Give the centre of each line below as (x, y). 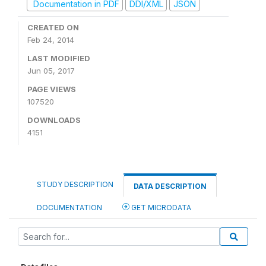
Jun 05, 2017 (51, 70)
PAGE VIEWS (52, 89)
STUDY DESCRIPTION (75, 184)
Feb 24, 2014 (51, 39)
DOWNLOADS (54, 120)
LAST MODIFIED (59, 58)
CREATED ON (53, 27)
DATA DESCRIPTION (170, 186)
